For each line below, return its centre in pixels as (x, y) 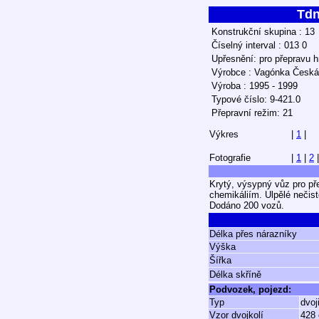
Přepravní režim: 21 (252, 113)
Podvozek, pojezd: (250, 289)
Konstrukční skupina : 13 (263, 32)
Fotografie (230, 158)
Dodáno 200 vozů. (247, 205)
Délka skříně (235, 274)
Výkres (224, 134)
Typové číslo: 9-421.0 (256, 99)
